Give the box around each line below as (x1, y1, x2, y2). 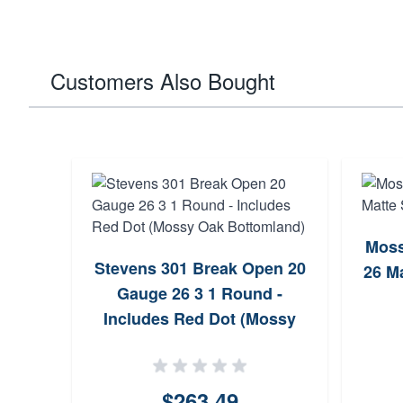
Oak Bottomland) (134, 332, 265, 355)
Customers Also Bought (50, 65, 275, 96)
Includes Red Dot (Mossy (103, 307, 296, 330)
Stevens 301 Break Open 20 (94, 256, 306, 280)
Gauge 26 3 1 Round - (117, 282, 282, 305)
